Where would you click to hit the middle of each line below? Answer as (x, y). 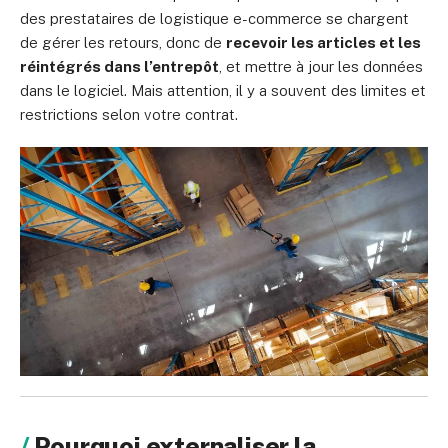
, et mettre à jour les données (321, 66)
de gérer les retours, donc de (123, 42)
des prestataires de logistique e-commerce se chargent (214, 18)
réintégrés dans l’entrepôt (119, 66)
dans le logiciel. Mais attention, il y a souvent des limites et (223, 90)
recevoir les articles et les (323, 42)
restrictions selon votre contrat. (129, 114)
